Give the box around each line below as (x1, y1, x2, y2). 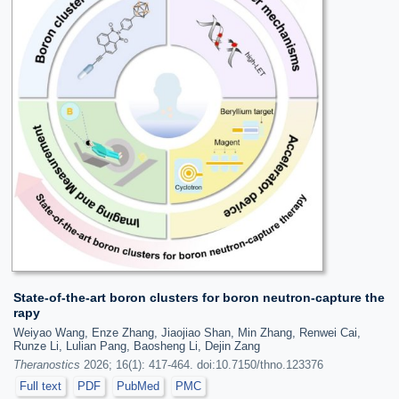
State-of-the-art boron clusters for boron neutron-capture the (13, 289, 385, 305)
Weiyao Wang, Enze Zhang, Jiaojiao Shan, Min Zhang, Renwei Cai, (13, 325, 361, 339)
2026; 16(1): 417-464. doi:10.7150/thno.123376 (80, 357, 323, 371)
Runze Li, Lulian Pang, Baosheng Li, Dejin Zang (13, 338, 260, 353)
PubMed (117, 379, 159, 393)
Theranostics (13, 357, 80, 371)
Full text (20, 379, 61, 393)
